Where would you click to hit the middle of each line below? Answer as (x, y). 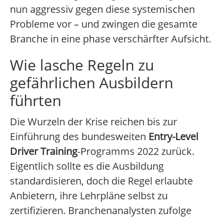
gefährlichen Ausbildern (92, 83)
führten (36, 101)
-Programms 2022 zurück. (136, 151)
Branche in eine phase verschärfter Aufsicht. (110, 39)
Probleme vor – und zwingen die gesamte (104, 24)
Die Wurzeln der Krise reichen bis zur (93, 122)
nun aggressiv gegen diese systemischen (102, 9)
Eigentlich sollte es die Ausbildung (87, 166)
